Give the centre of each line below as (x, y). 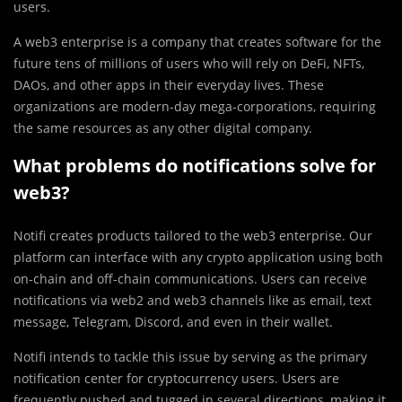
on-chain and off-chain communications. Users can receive (190, 278)
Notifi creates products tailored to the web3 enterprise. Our (193, 235)
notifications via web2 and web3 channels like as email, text (192, 300)
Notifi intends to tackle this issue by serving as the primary (190, 356)
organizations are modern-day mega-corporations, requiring (195, 106)
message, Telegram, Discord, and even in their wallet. (173, 321)
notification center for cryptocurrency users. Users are (176, 378)
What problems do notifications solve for (195, 165)
